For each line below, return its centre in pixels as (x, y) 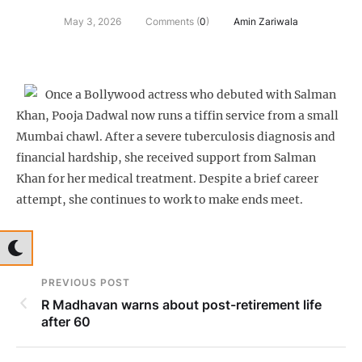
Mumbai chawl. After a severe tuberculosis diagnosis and (176, 137)
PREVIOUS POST (86, 283)
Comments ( (173, 22)
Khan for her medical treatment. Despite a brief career (167, 179)
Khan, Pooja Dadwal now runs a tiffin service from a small (177, 116)
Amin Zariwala (266, 22)
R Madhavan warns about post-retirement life (181, 305)
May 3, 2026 (93, 22)
